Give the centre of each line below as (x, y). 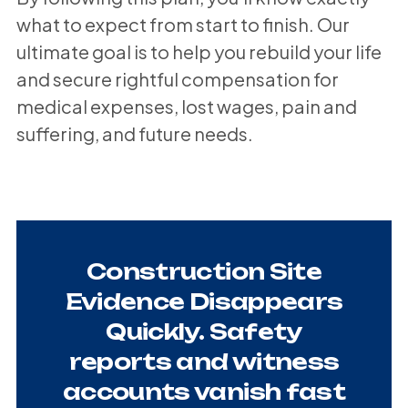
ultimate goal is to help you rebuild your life (199, 51)
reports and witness (204, 361)
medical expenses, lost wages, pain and (186, 106)
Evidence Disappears (204, 301)
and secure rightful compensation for (177, 78)
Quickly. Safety (204, 331)
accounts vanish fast (204, 391)
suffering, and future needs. (134, 133)
